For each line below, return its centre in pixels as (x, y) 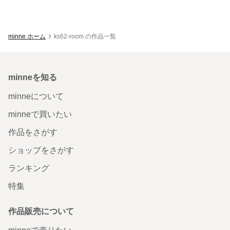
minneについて (36, 96)
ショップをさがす (41, 150)
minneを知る (33, 77)
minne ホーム (27, 36)
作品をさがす (33, 132)
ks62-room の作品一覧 (85, 36)
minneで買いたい (40, 114)
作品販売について (41, 211)
